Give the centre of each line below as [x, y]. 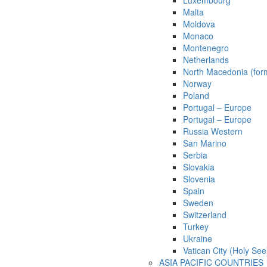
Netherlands [206, 60]
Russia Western [213, 131]
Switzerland [205, 215]
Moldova [199, 24]
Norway [197, 84]
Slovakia [199, 167]
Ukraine [198, 239]
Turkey [196, 227]
